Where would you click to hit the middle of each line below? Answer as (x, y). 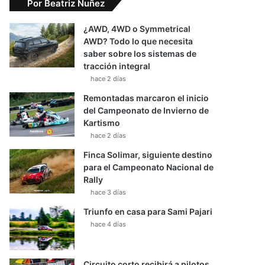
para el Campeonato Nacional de (148, 167)
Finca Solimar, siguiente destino (148, 155)
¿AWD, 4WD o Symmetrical (137, 29)
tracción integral (117, 66)
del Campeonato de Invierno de (146, 111)
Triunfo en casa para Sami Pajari (148, 212)
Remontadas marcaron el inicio (146, 98)
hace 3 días (108, 193)
